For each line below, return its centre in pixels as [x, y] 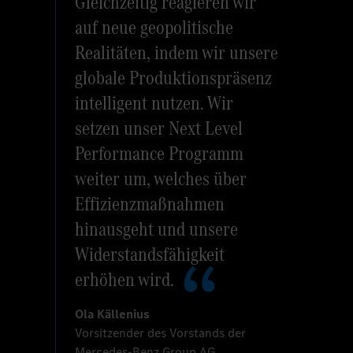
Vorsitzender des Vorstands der [161, 333]
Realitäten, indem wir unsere [177, 53]
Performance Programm [160, 154]
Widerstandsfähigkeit [150, 255]
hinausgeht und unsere [157, 229]
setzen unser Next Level [159, 128]
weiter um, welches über [161, 179]
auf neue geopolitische [154, 28]
